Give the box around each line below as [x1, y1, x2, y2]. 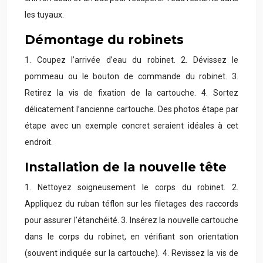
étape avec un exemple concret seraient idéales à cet [25, 121, 238, 130]
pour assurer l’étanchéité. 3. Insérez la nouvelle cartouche [25, 215, 238, 225]
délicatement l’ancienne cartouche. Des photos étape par [25, 104, 238, 114]
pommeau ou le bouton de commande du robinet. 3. [25, 72, 238, 81]
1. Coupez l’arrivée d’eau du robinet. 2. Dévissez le [25, 55, 238, 65]
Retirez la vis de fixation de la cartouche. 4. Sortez [25, 88, 238, 97]
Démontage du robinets [25, 32, 184, 47]
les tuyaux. [25, 10, 64, 19]
